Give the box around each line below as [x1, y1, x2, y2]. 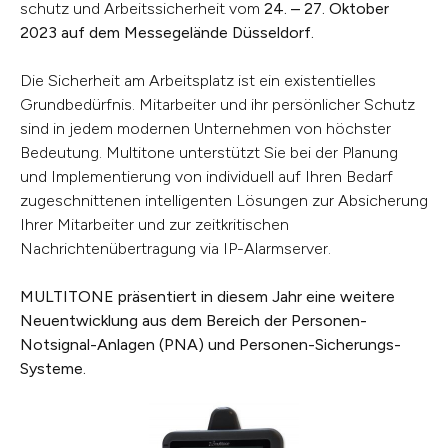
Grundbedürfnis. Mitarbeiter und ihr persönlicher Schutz [20, 95, 415, 115]
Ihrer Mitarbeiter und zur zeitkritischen [20, 215, 289, 235]
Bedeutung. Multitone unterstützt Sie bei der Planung [20, 143, 398, 163]
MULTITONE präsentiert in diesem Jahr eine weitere [20, 287, 395, 307]
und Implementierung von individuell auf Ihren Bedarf [20, 167, 393, 187]
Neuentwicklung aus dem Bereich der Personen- [20, 311, 367, 331]
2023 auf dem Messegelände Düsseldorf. [20, 23, 314, 43]
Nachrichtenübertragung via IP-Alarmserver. [20, 239, 331, 259]
